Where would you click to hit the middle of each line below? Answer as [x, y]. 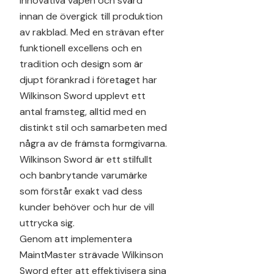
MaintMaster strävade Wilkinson [91, 254]
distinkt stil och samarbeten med [93, 127]
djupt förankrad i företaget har [88, 80]
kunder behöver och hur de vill [87, 207]
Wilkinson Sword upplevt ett [83, 95]
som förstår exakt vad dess [81, 191]
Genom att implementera [76, 239]
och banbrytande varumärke [83, 175]
